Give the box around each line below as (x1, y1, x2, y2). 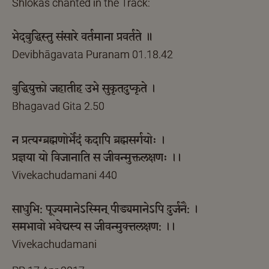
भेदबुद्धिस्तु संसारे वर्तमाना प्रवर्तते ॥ (12, 28, 154, 47)
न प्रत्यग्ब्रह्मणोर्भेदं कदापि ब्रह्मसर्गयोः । (12, 131, 165, 151)
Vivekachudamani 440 (12, 169, 117, 182)
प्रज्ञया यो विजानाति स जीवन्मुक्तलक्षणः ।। (12, 149, 181, 168)
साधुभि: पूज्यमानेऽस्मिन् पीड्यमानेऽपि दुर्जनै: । (12, 201, 198, 220)
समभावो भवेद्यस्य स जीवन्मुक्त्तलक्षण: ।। (12, 218, 175, 237)
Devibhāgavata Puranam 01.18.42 (12, 48, 173, 61)
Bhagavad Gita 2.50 (12, 100, 104, 113)
